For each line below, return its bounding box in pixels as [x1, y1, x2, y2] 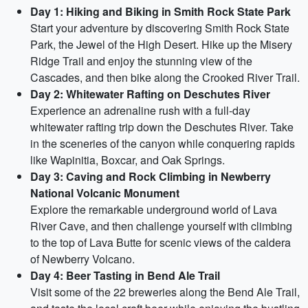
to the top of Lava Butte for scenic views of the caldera [30, 234, 291, 250]
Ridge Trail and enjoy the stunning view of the [30, 53, 252, 69]
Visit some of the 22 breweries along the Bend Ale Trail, [30, 284, 300, 300]
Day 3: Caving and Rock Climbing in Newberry [30, 168, 271, 184]
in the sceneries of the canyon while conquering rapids [30, 135, 295, 151]
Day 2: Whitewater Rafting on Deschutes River [30, 86, 270, 102]
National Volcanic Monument [30, 185, 179, 201]
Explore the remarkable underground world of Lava [30, 201, 277, 217]
